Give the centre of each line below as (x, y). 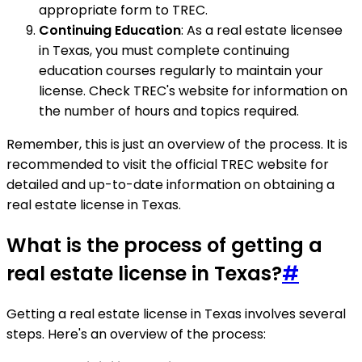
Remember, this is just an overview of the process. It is (177, 145)
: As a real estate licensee (262, 31)
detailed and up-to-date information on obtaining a (170, 185)
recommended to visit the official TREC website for (168, 165)
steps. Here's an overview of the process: (136, 335)
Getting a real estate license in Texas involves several (176, 314)
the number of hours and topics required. (169, 112)
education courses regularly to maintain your (181, 71)
